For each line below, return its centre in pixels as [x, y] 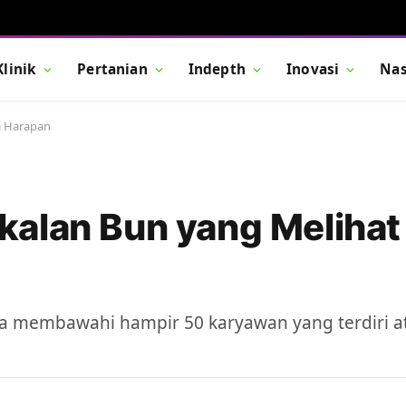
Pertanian [112, 69]
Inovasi [313, 69]
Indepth [217, 69]
